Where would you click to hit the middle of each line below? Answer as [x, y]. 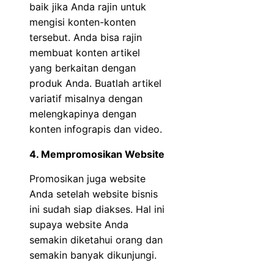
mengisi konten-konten [83, 22]
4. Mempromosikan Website [97, 154]
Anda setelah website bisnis [94, 194]
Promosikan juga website [87, 178]
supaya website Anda [79, 224]
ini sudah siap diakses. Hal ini [97, 209]
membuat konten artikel [85, 52]
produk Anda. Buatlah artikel [95, 83]
